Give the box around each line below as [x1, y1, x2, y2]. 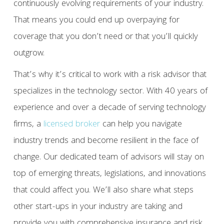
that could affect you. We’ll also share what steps [13, 183, 193, 198]
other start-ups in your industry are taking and [13, 200, 182, 215]
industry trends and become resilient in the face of [13, 134, 198, 149]
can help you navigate [99, 117, 182, 132]
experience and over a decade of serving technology [13, 101, 206, 116]
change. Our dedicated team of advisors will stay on [13, 150, 204, 165]
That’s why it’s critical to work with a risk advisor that [13, 68, 206, 83]
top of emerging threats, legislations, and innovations [13, 167, 206, 182]
